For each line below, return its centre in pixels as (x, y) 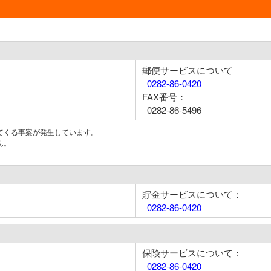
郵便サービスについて (188, 70)
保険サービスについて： (192, 253)
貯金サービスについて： (192, 194)
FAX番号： (164, 96)
